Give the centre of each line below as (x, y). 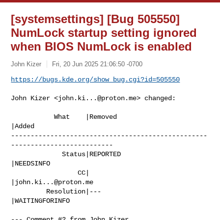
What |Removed (33, 117)
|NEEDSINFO (31, 163)
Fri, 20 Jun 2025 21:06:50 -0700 (97, 64)
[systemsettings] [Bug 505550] (96, 19)
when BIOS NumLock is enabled (102, 46)
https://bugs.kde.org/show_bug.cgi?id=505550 (96, 79)
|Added (23, 126)
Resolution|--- (29, 191)
